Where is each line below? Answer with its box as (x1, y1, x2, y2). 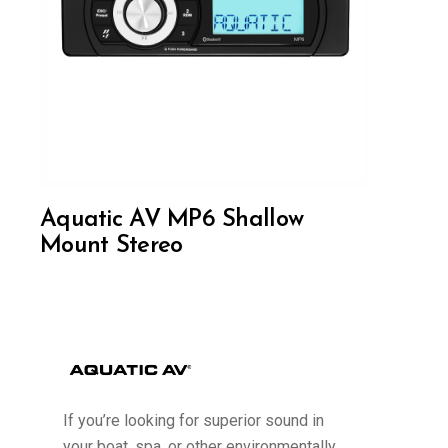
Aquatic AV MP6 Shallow (40, 207, 304, 232)
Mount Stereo (40, 233, 183, 258)
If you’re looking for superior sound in (62, 411, 324, 431)
